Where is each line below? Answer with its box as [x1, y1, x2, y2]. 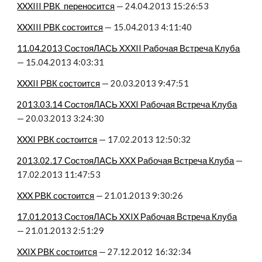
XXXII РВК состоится [17, 78, 101, 88]
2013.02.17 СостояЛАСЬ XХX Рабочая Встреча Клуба [17, 156, 235, 166]
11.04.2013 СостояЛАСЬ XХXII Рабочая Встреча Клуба [17, 43, 240, 53]
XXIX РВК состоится [17, 247, 98, 257]
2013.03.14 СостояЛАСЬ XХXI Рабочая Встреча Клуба [17, 99, 237, 109]
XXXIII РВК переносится [17, 1, 115, 11]
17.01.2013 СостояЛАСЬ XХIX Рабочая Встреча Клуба [17, 212, 237, 222]
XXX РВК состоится [17, 191, 95, 201]
